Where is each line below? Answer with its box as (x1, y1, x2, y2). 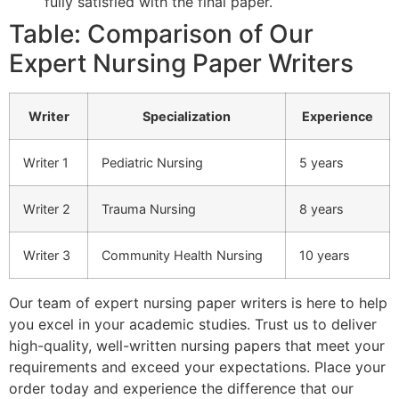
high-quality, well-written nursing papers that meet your (9, 337, 385, 355)
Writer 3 (23, 248, 70, 264)
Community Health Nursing (102, 248, 263, 264)
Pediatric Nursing (102, 155, 203, 171)
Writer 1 (23, 155, 69, 171)
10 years (299, 248, 350, 264)
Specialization (142, 109, 231, 125)
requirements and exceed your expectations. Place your (9, 358, 386, 377)
